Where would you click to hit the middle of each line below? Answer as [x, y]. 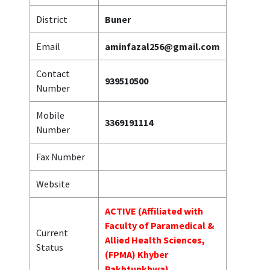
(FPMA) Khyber [137, 254]
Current [52, 232]
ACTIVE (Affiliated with [154, 211]
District [52, 19]
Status [50, 247]
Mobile [51, 115]
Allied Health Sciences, [155, 240]
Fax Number [61, 156]
